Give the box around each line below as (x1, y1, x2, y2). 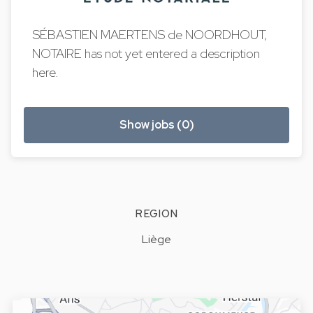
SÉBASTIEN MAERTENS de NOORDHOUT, (32, 26, 268, 43)
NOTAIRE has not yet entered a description (32, 45, 261, 62)
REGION (135, 206, 178, 221)
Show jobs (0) (119, 117, 194, 132)
